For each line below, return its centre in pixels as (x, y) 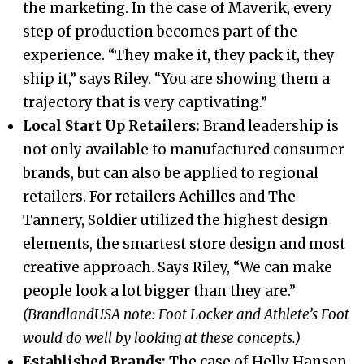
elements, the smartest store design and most (184, 243)
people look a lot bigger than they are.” (160, 290)
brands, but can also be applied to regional (171, 173)
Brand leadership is (271, 126)
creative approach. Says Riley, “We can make (178, 267)
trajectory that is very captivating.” (145, 102)
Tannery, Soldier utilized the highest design (176, 220)
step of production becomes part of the (160, 31)
